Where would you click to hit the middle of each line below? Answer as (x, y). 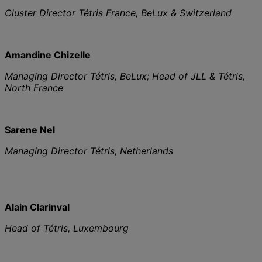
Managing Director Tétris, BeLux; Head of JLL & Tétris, (125, 76)
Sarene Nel (30, 130)
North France (34, 87)
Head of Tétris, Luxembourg (67, 228)
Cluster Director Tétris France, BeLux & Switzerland (118, 13)
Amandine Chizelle (48, 55)
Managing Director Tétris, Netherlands (89, 151)
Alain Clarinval (37, 207)
